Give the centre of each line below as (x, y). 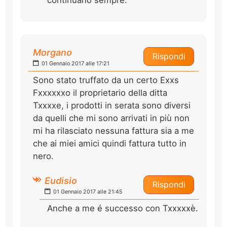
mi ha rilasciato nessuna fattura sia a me (113, 130)
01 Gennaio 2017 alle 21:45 (87, 192)
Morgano (52, 52)
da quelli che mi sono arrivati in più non (111, 118)
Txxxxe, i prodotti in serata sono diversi (112, 105)
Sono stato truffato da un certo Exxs (106, 80)
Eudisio (61, 180)
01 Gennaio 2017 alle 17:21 (75, 63)
